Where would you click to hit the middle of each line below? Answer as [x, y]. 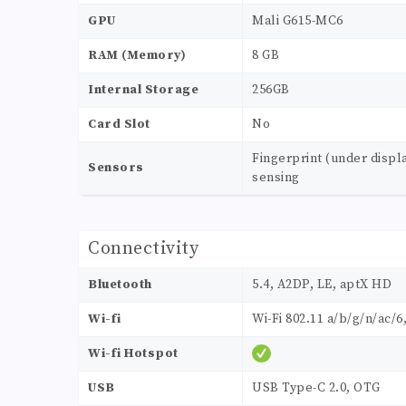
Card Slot [119, 125]
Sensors [116, 168]
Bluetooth [120, 285]
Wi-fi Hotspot [133, 354]
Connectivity [143, 249]
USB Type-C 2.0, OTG [316, 388]
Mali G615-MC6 [298, 21]
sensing [276, 178]
